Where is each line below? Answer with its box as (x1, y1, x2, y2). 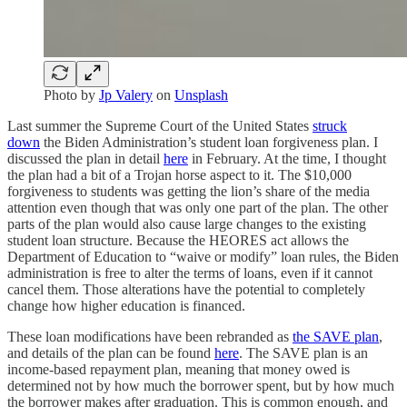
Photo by (44, 86, 99, 103)
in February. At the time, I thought (188, 150, 386, 166)
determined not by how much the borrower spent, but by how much (7, 377, 394, 393)
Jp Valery (99, 86, 153, 103)
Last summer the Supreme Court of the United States (7, 117, 313, 134)
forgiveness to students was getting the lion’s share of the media (7, 183, 370, 199)
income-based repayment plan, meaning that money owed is (7, 361, 350, 377)
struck (313, 117, 347, 134)
